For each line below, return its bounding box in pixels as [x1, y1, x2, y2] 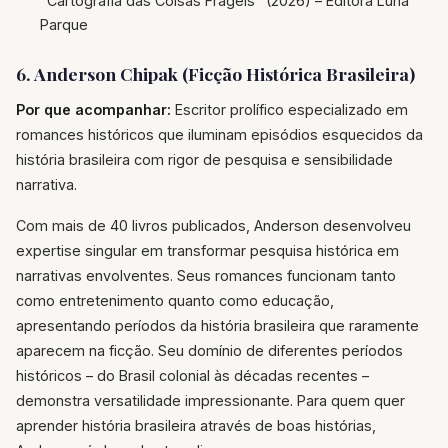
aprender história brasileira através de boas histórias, [16, 416, 376, 434]
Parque [40, 16, 88, 34]
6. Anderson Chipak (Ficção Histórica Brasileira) [16, 62, 415, 86]
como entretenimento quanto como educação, [16, 291, 334, 309]
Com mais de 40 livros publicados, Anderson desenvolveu [16, 216, 411, 234]
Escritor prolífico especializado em [171, 100, 408, 118]
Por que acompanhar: [16, 100, 171, 118]
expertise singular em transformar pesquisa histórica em [16, 241, 399, 259]
